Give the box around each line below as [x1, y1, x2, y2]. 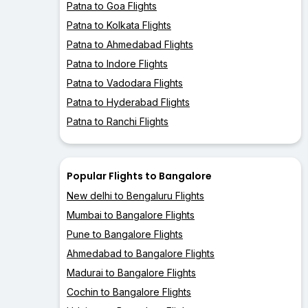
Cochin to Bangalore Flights [67, 286, 191, 298]
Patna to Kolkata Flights [67, 19, 171, 32]
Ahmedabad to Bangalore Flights [67, 247, 214, 260]
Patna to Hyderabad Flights [67, 96, 190, 109]
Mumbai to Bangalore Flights [67, 209, 195, 221]
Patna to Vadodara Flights [67, 77, 183, 89]
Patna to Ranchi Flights [67, 115, 168, 128]
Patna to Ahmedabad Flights [67, 38, 193, 51]
